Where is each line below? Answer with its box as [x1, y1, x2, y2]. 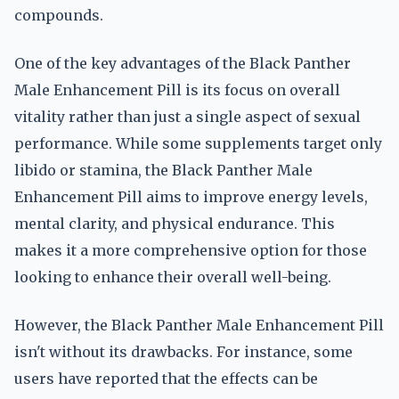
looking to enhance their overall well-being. [14, 268, 331, 286]
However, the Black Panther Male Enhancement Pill [14, 316, 384, 334]
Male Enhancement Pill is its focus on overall [14, 81, 340, 99]
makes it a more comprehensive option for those [14, 241, 367, 259]
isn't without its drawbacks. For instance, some [14, 343, 353, 361]
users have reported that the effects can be [14, 370, 318, 387]
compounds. [14, 6, 103, 24]
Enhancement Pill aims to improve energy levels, [14, 188, 368, 206]
